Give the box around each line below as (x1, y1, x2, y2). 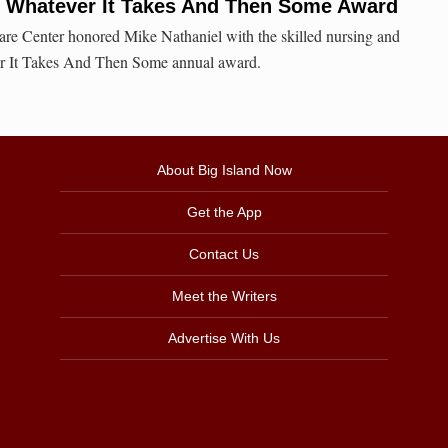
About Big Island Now (156, 162, 292, 179)
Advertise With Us (168, 330, 280, 347)
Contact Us (189, 246, 259, 263)
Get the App (186, 204, 262, 221)
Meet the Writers (171, 288, 277, 305)
